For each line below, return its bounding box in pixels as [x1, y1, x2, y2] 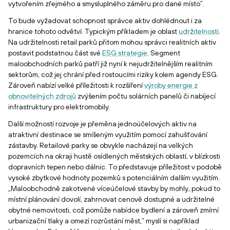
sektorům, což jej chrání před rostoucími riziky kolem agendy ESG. [8, 70, 218, 79]
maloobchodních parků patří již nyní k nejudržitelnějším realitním [8, 60, 213, 68]
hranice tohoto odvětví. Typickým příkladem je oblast [8, 27, 179, 35]
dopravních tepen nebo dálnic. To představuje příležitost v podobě [8, 163, 222, 171]
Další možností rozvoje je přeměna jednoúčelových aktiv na [8, 120, 197, 128]
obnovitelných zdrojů [8, 92, 76, 100]
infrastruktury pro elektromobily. [8, 103, 110, 111]
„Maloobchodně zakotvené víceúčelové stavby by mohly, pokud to [8, 184, 220, 193]
